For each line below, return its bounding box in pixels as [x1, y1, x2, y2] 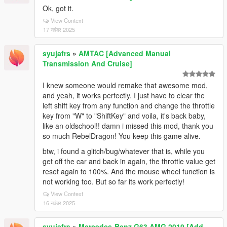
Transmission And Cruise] [43, 58, 132, 68]
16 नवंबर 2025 [43, 199, 75, 207]
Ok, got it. [43, 3, 73, 13]
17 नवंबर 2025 [43, 25, 75, 33]
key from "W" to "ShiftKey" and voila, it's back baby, [43, 110, 206, 121]
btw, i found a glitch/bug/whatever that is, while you [43, 146, 205, 156]
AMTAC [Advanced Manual [79, 48, 171, 58]
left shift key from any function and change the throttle [43, 100, 215, 110]
